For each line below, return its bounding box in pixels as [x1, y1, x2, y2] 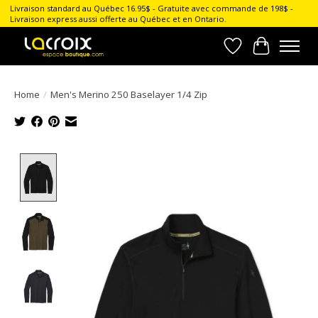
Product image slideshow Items [62, 153, 228, 169]
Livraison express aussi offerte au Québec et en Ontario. [9, 13, 226, 25]
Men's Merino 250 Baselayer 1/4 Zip [50, 87, 207, 101]
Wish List [232, 45, 281, 62]
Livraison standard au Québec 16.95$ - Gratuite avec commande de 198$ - [9, 3, 293, 14]
